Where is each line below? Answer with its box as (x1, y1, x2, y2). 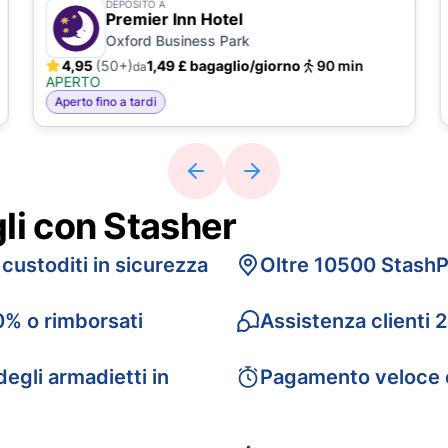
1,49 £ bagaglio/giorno (146, 57, 301, 74)
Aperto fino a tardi (54, 94, 157, 109)
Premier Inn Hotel (105, 9, 243, 29)
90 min (316, 57, 364, 74)
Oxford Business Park (105, 32, 250, 49)
